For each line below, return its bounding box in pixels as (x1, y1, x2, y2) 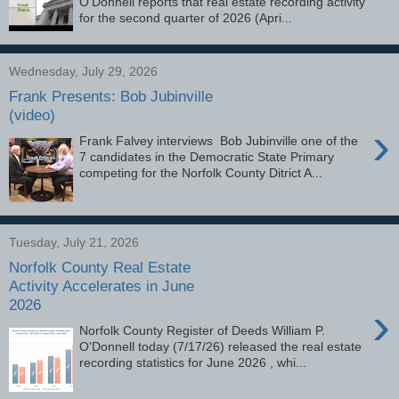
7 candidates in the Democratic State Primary (79, 149, 335, 164)
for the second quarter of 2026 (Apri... (79, 10, 293, 25)
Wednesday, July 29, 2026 (9, 63, 158, 78)
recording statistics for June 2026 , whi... (79, 354, 307, 370)
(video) (9, 106, 55, 125)
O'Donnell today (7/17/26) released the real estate (79, 338, 362, 354)
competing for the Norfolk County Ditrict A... (79, 165, 323, 180)
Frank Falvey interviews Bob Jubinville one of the (79, 133, 359, 148)
